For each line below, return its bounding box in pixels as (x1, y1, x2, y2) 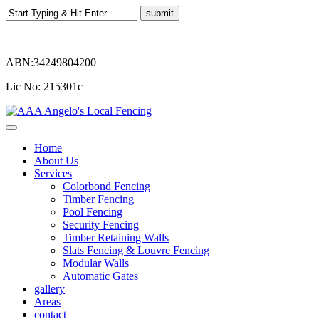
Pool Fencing (63, 206, 122, 218)
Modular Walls (63, 257, 129, 269)
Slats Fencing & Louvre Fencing (63, 244, 209, 256)
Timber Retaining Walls (63, 231, 169, 244)
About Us (34, 155, 78, 167)
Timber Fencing (63, 193, 134, 205)
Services (34, 167, 72, 179)
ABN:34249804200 (6, 56, 96, 68)
